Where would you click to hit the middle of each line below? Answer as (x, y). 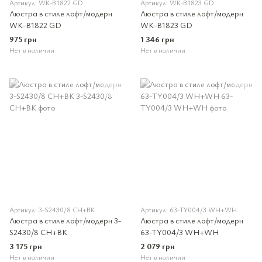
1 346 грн (157, 39)
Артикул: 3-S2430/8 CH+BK (52, 209)
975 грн (23, 39)
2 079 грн (158, 246)
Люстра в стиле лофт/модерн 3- (65, 220)
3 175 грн (26, 246)
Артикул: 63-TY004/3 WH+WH (189, 209)
